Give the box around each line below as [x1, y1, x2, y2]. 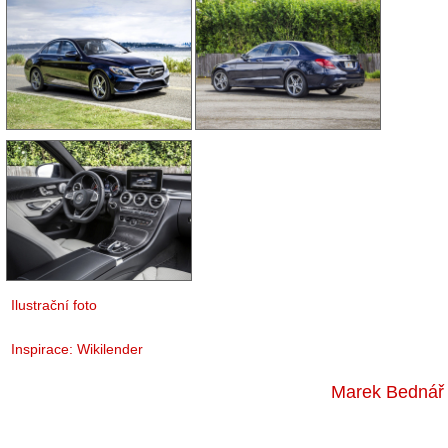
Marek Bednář [331, 381, 444, 402]
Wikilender [77, 340, 143, 357]
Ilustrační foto [11, 297, 97, 314]
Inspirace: [11, 340, 77, 357]
